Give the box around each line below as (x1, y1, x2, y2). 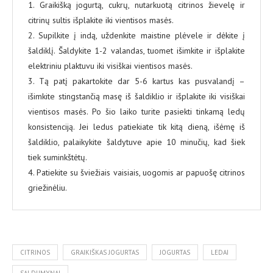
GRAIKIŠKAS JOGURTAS (71, 248, 139, 257)
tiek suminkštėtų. (28, 152, 87, 163)
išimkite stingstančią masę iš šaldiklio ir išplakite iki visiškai (28, 91, 245, 102)
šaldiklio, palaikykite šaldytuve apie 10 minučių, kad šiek (28, 136, 245, 148)
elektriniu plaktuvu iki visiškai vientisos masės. (28, 60, 193, 72)
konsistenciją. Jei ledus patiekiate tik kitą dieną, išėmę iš (28, 121, 245, 133)
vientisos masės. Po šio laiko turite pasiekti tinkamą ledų (28, 106, 245, 118)
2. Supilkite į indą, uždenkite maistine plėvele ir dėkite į (28, 30, 245, 41)
